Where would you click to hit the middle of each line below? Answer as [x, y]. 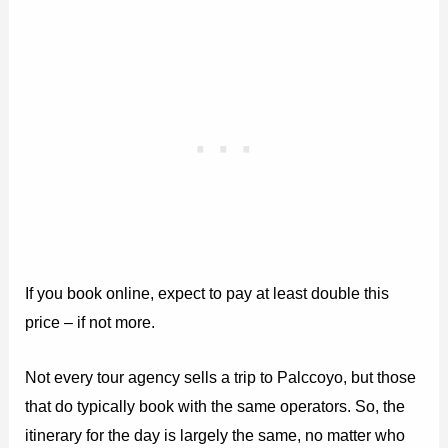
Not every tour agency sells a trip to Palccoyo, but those [221, 376]
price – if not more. [90, 321]
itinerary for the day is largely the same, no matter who [215, 434]
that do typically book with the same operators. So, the [215, 405]
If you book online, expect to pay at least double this [207, 292]
